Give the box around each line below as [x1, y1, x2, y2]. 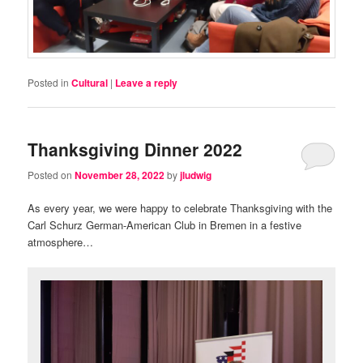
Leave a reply [115, 75, 178, 91]
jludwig [180, 167, 212, 182]
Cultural [71, 75, 109, 91]
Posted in [28, 75, 70, 90]
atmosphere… [28, 233, 94, 250]
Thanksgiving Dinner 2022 [28, 137, 243, 162]
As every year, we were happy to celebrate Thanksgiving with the [28, 199, 333, 216]
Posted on [28, 167, 75, 181]
